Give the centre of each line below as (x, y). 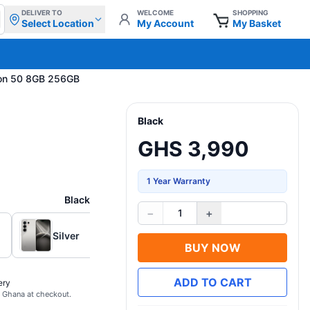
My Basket (257, 23)
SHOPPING (250, 12)
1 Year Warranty (179, 181)
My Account (165, 23)
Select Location (58, 23)
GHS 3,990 (194, 149)
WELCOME (155, 12)
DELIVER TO (42, 12)
